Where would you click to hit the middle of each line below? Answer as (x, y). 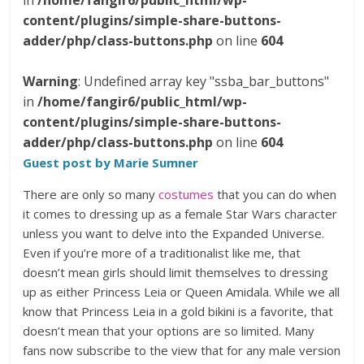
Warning (51, 81)
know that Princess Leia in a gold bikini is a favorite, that (178, 311)
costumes (186, 194)
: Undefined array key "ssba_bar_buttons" (204, 81)
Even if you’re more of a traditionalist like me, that (162, 253)
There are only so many (91, 194)
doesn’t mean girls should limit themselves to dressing (176, 272)
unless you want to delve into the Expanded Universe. (174, 233)
